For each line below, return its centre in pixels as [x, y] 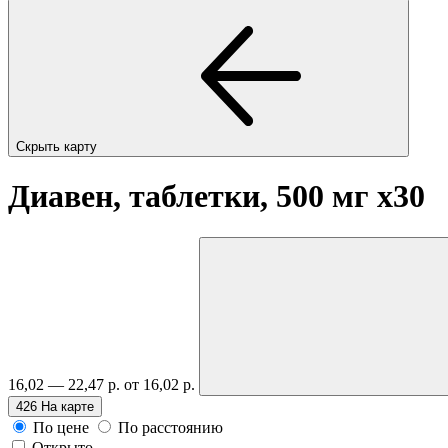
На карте [67, 406]
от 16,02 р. [161, 384]
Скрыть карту [58, 146]
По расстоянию [170, 427]
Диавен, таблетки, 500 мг [192, 196]
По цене [61, 427]
